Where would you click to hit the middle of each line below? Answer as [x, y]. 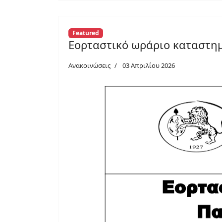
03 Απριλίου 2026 [149, 65]
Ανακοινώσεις [89, 65]
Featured [85, 33]
